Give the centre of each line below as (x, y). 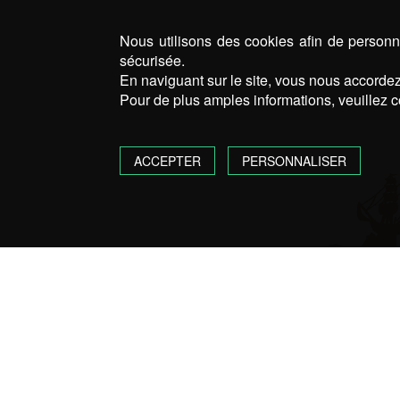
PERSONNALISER (294, 160)
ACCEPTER (168, 160)
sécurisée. (153, 61)
